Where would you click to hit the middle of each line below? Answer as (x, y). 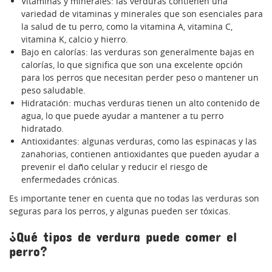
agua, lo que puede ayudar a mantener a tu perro (122, 116)
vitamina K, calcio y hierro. (75, 39)
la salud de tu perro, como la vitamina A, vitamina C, (127, 27)
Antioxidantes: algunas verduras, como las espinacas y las (139, 141)
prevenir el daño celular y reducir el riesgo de (114, 167)
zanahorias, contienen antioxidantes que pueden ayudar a (140, 154)
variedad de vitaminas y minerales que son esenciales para (142, 14)
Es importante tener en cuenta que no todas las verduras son (134, 199)
